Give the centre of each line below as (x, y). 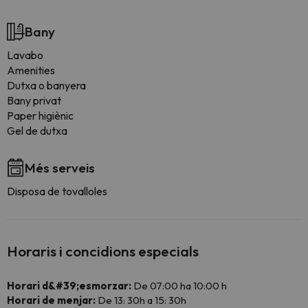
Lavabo (25, 55)
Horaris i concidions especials (103, 251)
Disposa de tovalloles (57, 191)
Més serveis (60, 168)
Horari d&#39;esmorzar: (69, 286)
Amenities (31, 70)
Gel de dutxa (37, 131)
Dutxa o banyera (46, 85)
